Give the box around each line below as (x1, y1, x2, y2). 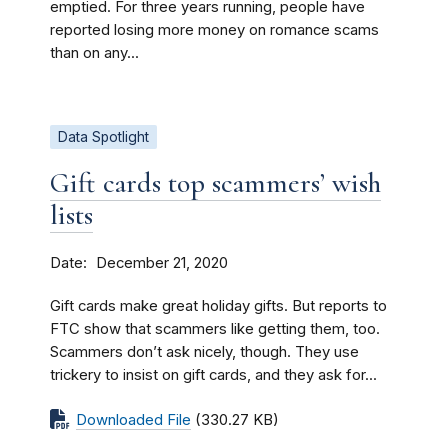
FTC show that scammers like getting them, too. (50, 319, 380, 338)
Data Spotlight (58, 128, 149, 145)
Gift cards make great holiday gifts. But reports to (50, 296, 387, 315)
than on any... (50, 43, 139, 62)
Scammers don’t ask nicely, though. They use (50, 342, 359, 361)
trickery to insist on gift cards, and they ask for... (50, 365, 377, 384)
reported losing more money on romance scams (50, 20, 379, 39)
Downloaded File (76, 410, 191, 429)
